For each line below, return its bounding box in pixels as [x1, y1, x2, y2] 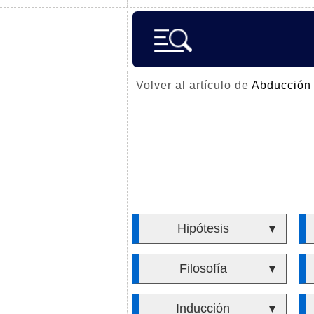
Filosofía [179, 261, 227, 275]
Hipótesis [177, 221, 229, 235]
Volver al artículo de [136, 79, 252, 91]
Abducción [252, 79, 311, 91]
